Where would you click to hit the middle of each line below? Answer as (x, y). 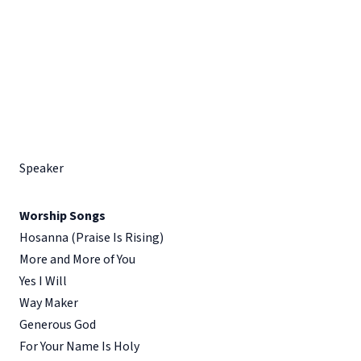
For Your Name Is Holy (79, 346)
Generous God (58, 324)
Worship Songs (62, 216)
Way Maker (49, 303)
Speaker (41, 168)
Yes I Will (43, 281)
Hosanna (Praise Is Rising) (91, 237)
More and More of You (77, 259)
